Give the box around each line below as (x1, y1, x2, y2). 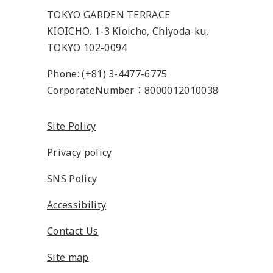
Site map (47, 250, 89, 264)
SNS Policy (47, 172, 97, 185)
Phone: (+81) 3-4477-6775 (47, 67, 168, 80)
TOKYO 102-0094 (47, 41, 127, 54)
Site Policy (47, 119, 96, 133)
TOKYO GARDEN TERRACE (47, 8, 171, 21)
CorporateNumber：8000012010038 (47, 83, 219, 97)
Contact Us (47, 224, 99, 238)
